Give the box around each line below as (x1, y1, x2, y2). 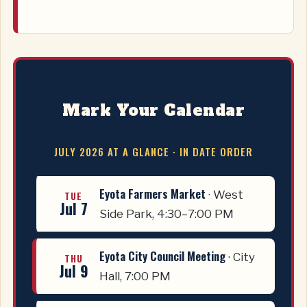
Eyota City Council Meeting (99, 247, 225, 265)
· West (206, 187, 243, 201)
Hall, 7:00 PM (99, 269, 171, 283)
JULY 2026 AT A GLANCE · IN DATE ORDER (54, 144, 253, 160)
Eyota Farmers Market (99, 184, 206, 202)
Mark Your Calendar (62, 100, 245, 121)
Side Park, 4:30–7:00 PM (99, 206, 234, 221)
